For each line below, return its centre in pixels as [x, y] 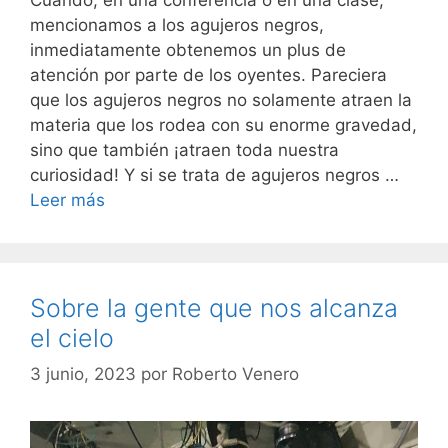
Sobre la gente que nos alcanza [214, 308]
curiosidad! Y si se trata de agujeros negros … [214, 175]
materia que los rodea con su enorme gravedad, [223, 125]
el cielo [72, 338]
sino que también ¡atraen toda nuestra [184, 150]
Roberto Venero [235, 373]
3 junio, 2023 [83, 373]
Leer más [67, 200]
